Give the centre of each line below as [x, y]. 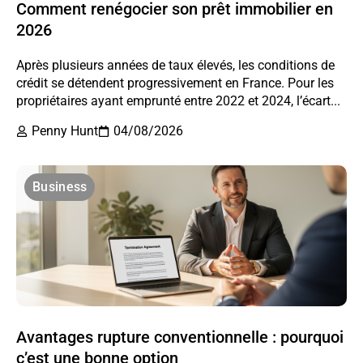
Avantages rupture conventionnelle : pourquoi [180, 337]
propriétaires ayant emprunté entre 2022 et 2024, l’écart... [178, 100]
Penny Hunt [65, 130]
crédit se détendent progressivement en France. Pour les [175, 83]
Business [60, 186]
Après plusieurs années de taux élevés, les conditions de [175, 65]
